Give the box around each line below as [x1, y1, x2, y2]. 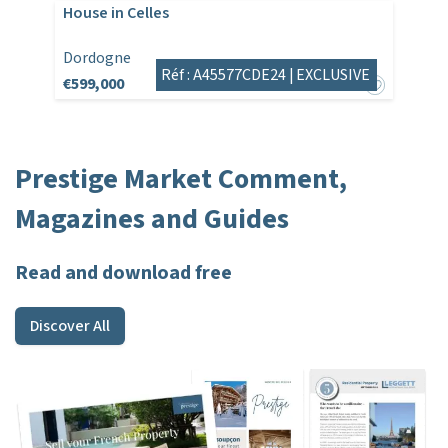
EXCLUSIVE [296, 64, 371, 87]
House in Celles [62, 2, 169, 25]
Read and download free [15, 259, 232, 288]
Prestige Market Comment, [15, 159, 347, 200]
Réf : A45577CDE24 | [161, 64, 295, 87]
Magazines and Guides [15, 199, 289, 240]
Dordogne [62, 47, 131, 70]
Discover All [30, 315, 110, 338]
